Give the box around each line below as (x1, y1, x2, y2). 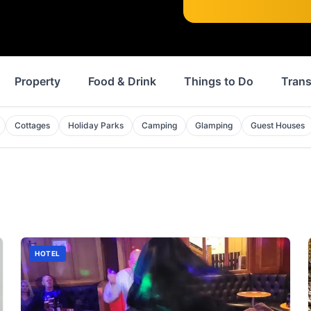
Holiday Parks (68, 120, 124, 131)
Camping (142, 120, 178, 131)
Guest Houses (251, 120, 305, 131)
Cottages (15, 120, 51, 131)
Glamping (195, 120, 233, 131)
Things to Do (184, 74, 253, 88)
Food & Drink (88, 74, 156, 88)
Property (15, 74, 60, 88)
